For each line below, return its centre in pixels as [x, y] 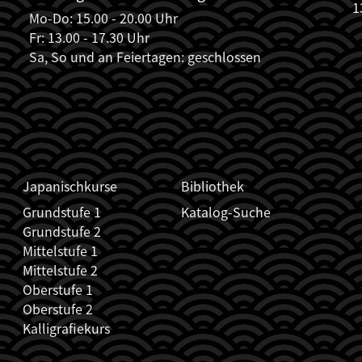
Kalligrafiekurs [66, 328]
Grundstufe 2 [62, 232]
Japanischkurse [70, 186]
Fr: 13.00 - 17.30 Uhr [89, 38]
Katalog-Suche [226, 212]
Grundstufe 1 [62, 212]
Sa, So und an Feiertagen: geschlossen [145, 57]
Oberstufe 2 [58, 309]
